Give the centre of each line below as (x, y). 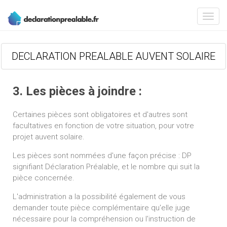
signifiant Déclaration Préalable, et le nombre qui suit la (106, 167)
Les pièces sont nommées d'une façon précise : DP (102, 156)
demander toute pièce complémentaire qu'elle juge (101, 208)
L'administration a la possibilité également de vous (99, 197)
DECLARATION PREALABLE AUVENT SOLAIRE (113, 56)
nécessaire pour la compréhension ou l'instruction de (104, 219)
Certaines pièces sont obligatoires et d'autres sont (100, 115)
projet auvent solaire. (49, 137)
